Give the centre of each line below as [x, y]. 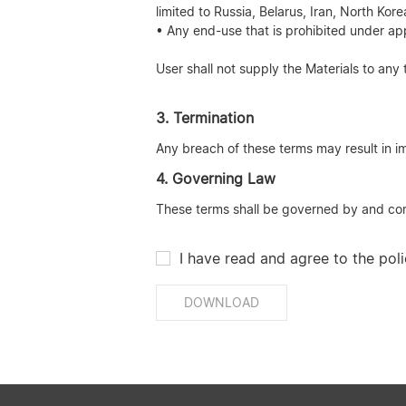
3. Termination [205, 118]
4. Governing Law [216, 179]
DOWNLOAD [222, 302]
